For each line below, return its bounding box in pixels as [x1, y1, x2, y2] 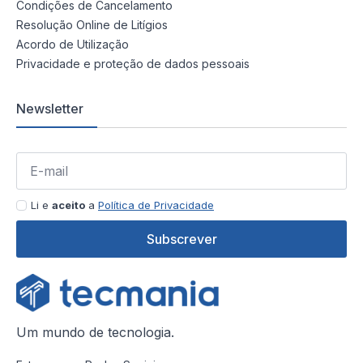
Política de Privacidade [98, 199, 214, 212]
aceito [52, 199, 85, 212]
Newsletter [16, 100, 83, 117]
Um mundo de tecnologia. [16, 324, 174, 341]
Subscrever [146, 231, 217, 248]
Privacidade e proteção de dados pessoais [16, 57, 250, 71]
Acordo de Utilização [16, 37, 129, 52]
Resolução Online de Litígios [16, 18, 168, 32]
